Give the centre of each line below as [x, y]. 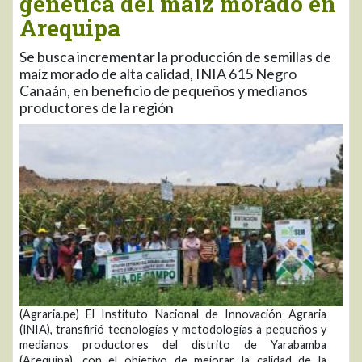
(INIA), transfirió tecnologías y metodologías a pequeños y [173, 330]
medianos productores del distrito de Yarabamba [173, 345]
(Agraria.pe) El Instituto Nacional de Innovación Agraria [173, 314]
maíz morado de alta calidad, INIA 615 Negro [158, 73]
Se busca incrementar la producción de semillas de [175, 56]
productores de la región [97, 107]
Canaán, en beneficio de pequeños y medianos [164, 90]
